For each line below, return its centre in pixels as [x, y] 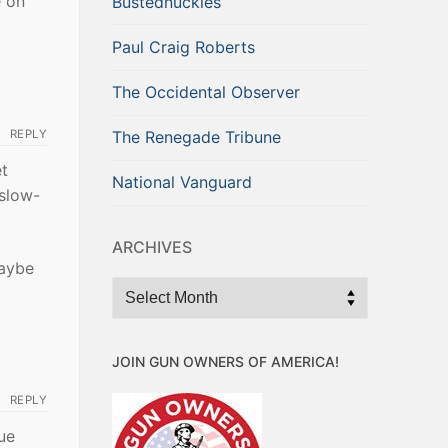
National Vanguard [182, 182]
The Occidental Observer [206, 92]
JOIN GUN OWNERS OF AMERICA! [225, 361]
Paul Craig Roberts [183, 46]
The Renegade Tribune [196, 137]
